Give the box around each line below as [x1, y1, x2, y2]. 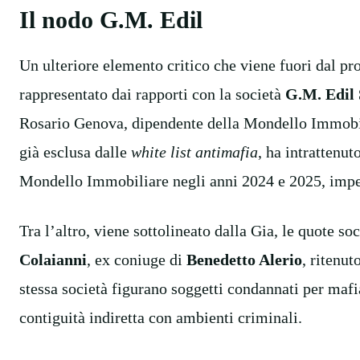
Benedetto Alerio [186, 250, 302, 268]
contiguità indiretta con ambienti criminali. [19, 308, 302, 326]
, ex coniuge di [87, 250, 186, 268]
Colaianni [19, 250, 87, 268]
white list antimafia [131, 142, 258, 161]
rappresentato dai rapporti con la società [19, 84, 285, 103]
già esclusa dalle [19, 142, 131, 161]
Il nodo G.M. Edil [19, 6, 202, 33]
